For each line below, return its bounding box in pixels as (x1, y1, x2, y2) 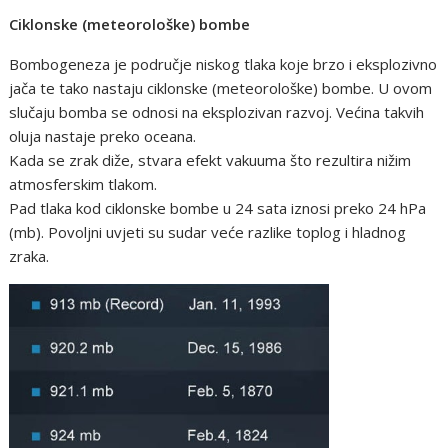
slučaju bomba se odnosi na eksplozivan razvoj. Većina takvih (9, 102, 425, 123)
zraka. (9, 246, 54, 267)
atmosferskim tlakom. (9, 174, 158, 195)
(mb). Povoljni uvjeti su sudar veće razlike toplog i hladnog (9, 222, 407, 243)
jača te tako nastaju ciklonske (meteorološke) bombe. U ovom (9, 78, 433, 99)
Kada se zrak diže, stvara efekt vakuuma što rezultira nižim (9, 150, 412, 171)
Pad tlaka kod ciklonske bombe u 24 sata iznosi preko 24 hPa (9, 198, 427, 219)
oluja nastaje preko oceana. (9, 126, 201, 147)
